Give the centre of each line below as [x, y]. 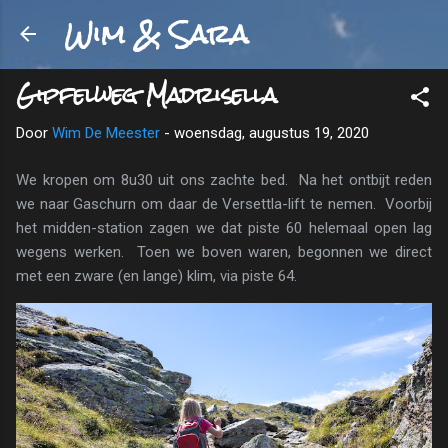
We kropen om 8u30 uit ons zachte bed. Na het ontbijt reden [224, 179]
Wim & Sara [156, 34]
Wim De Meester [106, 133]
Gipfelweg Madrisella [146, 94]
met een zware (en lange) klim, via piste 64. [156, 275]
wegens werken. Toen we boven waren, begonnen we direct [224, 251]
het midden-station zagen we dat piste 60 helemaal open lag [224, 227]
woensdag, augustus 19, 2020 [271, 133]
